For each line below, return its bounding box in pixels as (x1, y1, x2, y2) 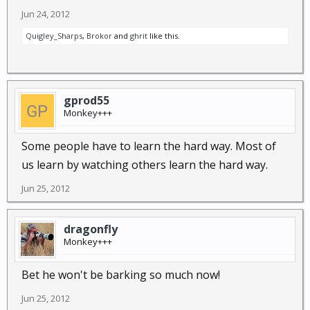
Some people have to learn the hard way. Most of (21, 138, 276, 154)
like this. (147, 30, 180, 41)
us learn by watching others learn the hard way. (21, 157, 268, 172)
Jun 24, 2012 (21, 8, 70, 20)
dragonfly (64, 221, 118, 237)
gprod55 (64, 93, 109, 108)
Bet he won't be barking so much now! (21, 267, 220, 282)
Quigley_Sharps (26, 30, 82, 41)
